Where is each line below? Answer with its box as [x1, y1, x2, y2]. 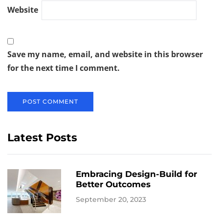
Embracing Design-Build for [76, 169, 197, 179]
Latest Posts [7, 131, 77, 144]
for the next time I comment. [7, 62, 120, 73]
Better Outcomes [76, 179, 151, 189]
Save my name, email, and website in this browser [7, 48, 203, 60]
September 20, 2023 [76, 195, 146, 204]
